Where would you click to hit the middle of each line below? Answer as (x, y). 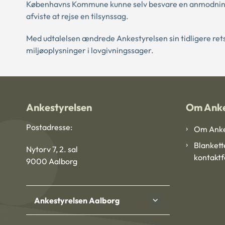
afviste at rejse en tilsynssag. (77, 16)
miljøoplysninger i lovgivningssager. (90, 50)
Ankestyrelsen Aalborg (77, 200)
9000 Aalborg (52, 161)
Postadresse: (49, 127)
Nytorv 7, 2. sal (52, 149)
